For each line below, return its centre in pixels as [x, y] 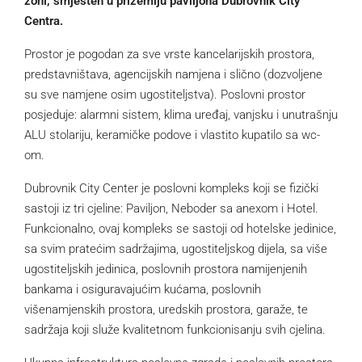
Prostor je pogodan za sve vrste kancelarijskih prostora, [169, 54]
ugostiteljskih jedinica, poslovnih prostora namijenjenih [166, 269]
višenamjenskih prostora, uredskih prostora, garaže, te [166, 309]
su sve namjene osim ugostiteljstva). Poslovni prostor [165, 94]
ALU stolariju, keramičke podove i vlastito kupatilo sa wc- [172, 135]
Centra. [44, 21]
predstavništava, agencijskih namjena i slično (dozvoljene [173, 74]
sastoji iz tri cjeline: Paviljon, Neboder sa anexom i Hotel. [171, 208]
